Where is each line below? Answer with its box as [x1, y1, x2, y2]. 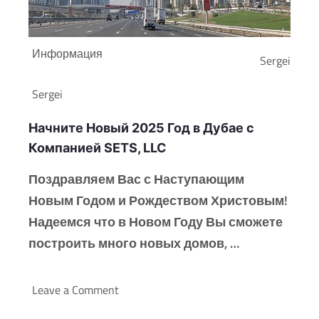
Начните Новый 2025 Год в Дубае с [28, 120, 254, 136]
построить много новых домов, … [28, 234, 239, 253]
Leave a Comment [32, 281, 119, 299]
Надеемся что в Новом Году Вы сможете [28, 212, 283, 232]
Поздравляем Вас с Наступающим [28, 169, 244, 189]
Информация [32, 45, 103, 63]
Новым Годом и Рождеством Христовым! [28, 191, 288, 211]
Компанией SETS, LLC [28, 140, 167, 156]
